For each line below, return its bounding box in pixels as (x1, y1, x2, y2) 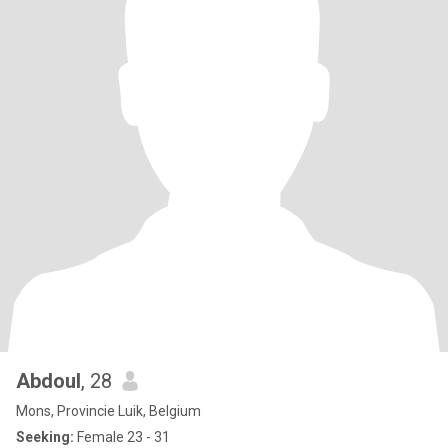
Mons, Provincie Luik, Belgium (16, 403, 201, 419)
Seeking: (16, 429, 74, 445)
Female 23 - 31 (74, 429, 170, 445)
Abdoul (16, 369, 81, 393)
